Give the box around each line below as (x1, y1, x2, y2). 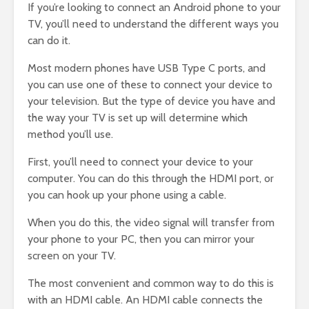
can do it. (28, 34, 70, 48)
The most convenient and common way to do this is (28, 277, 274, 290)
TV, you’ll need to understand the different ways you (28, 17, 279, 31)
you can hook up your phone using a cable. (28, 188, 226, 202)
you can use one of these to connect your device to (28, 78, 272, 92)
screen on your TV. (28, 249, 116, 263)
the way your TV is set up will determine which (28, 111, 248, 125)
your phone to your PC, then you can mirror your (28, 232, 255, 246)
